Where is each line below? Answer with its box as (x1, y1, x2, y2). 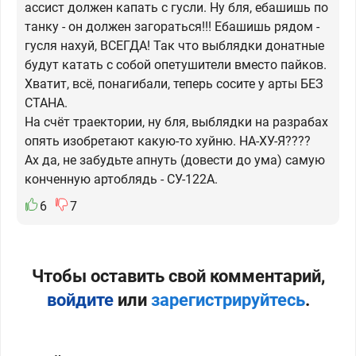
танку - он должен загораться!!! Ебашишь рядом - (25, 19, 319, 34)
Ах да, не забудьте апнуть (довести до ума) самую (25, 153, 325, 168)
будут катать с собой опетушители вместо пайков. (25, 57, 327, 72)
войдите (46, 290, 114, 310)
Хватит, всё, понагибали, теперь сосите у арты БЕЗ (25, 76, 323, 91)
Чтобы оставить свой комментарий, (31, 266, 325, 286)
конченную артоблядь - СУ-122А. (25, 172, 218, 187)
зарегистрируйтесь (150, 290, 305, 310)
